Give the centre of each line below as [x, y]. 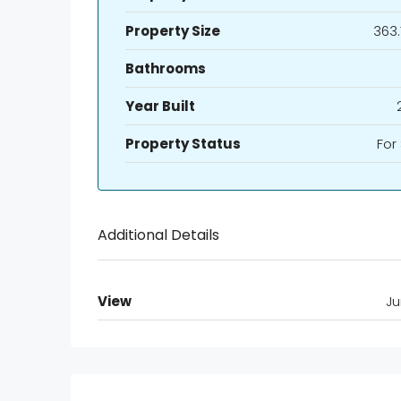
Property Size [173, 31]
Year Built [160, 107]
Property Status [183, 144]
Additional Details [158, 235]
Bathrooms [166, 69]
